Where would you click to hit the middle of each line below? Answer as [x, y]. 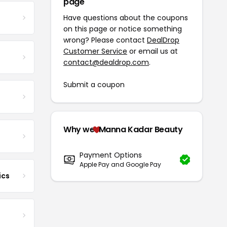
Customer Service [95, 51]
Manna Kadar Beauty [141, 129]
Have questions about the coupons [126, 18]
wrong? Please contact [105, 40]
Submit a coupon [94, 85]
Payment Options [111, 155]
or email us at [153, 51]
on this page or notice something [123, 29]
